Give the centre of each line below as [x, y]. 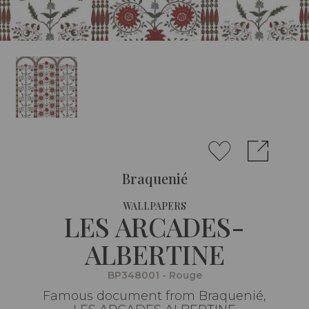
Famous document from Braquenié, [154, 296]
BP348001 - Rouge [154, 275]
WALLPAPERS [154, 206]
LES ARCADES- [154, 226]
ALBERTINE [154, 254]
